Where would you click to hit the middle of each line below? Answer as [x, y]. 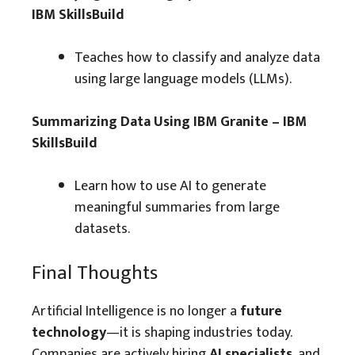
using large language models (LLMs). [183, 79]
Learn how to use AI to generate [170, 186]
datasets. [102, 229]
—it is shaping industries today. [199, 333]
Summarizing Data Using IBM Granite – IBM [169, 122]
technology [69, 333]
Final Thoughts [95, 273]
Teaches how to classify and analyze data [197, 58]
